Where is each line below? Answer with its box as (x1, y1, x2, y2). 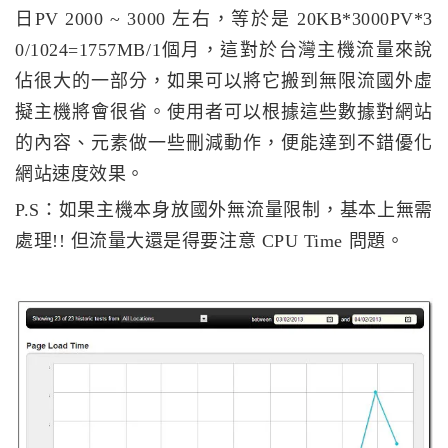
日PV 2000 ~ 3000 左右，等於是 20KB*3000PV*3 (15, 8, 433, 29)
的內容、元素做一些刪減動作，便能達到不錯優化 (15, 132, 433, 153)
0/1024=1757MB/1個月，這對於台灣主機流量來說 (15, 39, 433, 60)
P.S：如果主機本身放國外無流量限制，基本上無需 (15, 199, 433, 220)
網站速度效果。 (15, 163, 145, 184)
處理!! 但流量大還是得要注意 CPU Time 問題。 (15, 230, 405, 251)
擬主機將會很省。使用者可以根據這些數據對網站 (15, 101, 433, 122)
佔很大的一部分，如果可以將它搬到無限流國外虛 (15, 70, 433, 91)
